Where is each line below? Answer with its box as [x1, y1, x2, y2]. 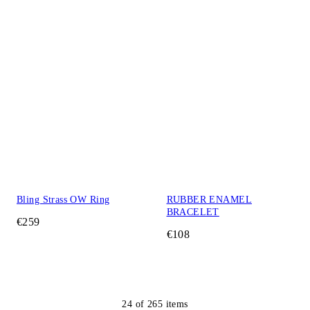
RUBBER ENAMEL [166, 194, 252, 206]
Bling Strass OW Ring [17, 194, 110, 206]
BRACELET [166, 207, 219, 218]
